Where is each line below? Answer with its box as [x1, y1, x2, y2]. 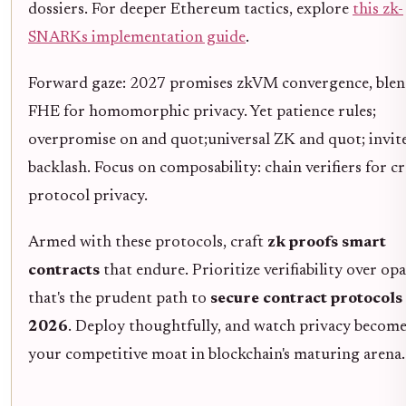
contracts [28, 263, 100, 280]
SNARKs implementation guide [28, 30, 246, 47]
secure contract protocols [210, 291, 402, 308]
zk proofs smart [267, 235, 386, 252]
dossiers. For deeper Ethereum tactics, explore [28, 2, 353, 19]
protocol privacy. [28, 188, 148, 206]
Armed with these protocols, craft [28, 235, 267, 252]
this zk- [353, 2, 403, 19]
